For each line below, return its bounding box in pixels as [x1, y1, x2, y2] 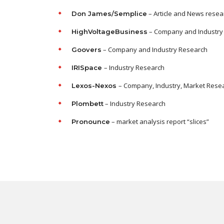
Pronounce [71, 117, 110, 125]
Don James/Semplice [71, 9, 147, 17]
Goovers [71, 45, 101, 53]
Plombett [71, 99, 103, 107]
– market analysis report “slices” [110, 117, 209, 126]
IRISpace [71, 63, 104, 71]
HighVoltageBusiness [71, 27, 147, 35]
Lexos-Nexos [71, 81, 118, 89]
